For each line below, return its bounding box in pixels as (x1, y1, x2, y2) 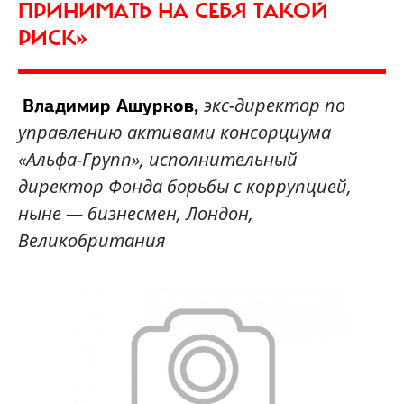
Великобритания (18, 228, 166, 253)
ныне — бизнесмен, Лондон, (18, 201, 253, 226)
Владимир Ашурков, (23, 94, 204, 118)
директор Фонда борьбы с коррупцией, (18, 174, 352, 199)
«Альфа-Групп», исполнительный (18, 147, 298, 172)
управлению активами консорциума (18, 120, 331, 145)
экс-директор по (204, 93, 345, 118)
